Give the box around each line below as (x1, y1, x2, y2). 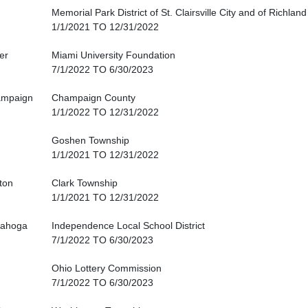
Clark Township (52, 177, 118, 189)
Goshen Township (52, 135, 129, 146)
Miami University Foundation (52, 49, 175, 61)
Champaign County (52, 92, 135, 104)
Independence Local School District (52, 220, 205, 232)
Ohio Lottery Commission (52, 263, 162, 274)
